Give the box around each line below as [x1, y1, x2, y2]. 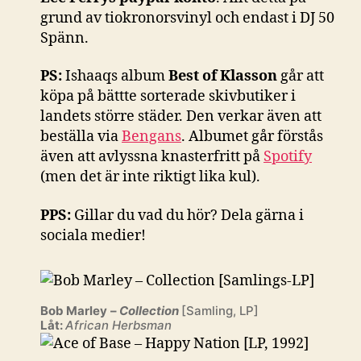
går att [277, 67, 324, 86]
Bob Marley [40, 302, 107, 318]
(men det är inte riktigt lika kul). [40, 168, 260, 187]
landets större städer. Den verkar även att [40, 107, 322, 127]
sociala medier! [40, 226, 146, 245]
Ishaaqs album [65, 67, 168, 86]
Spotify [263, 147, 312, 167]
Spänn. [40, 28, 89, 48]
